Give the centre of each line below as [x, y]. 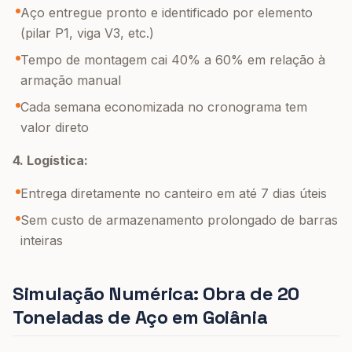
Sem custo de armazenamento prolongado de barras [179, 220]
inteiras [42, 240]
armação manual [71, 80]
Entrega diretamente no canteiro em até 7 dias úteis [174, 193]
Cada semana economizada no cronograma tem [164, 107]
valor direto [55, 127]
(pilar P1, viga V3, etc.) [87, 33]
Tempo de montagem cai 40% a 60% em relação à [173, 60]
